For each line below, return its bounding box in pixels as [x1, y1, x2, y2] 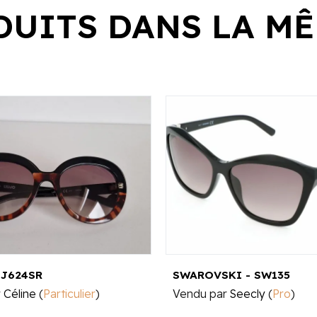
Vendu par [173, 287, 230, 301]
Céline [4, 287, 36, 301]
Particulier [43, 287, 96, 301]
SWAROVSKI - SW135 [173, 268, 290, 282]
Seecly [230, 287, 265, 301]
